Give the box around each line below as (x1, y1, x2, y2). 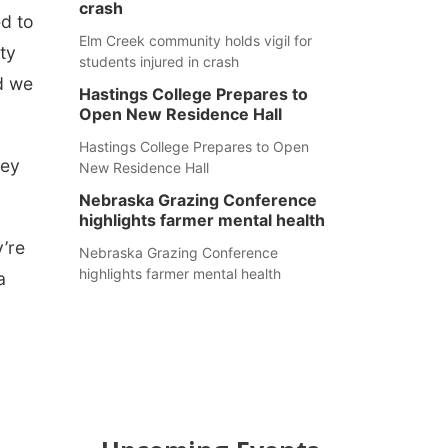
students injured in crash (78, 53, 239, 70)
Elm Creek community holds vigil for (78, 32, 312, 49)
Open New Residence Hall (78, 104, 282, 124)
